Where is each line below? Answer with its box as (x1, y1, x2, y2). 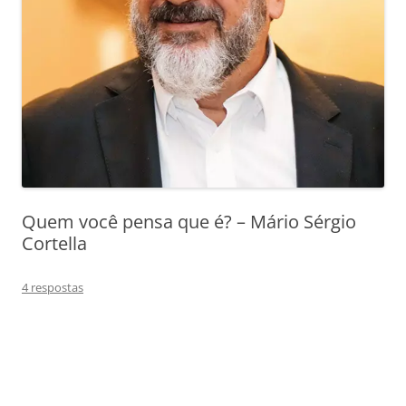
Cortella (22, 230, 87, 256)
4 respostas (22, 278, 83, 295)
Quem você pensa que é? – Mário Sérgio (22, 208, 356, 234)
